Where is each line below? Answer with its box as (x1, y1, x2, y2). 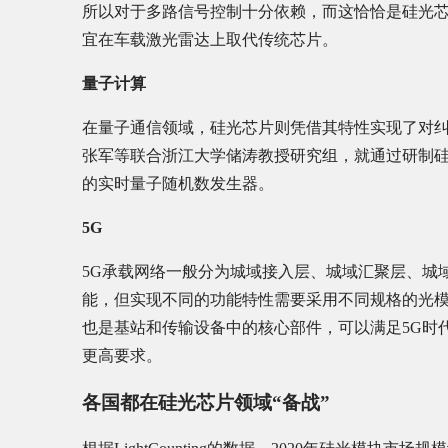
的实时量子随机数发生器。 (82, 174, 274, 192)
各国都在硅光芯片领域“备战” (82, 391, 330, 413)
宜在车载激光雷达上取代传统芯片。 (82, 30, 338, 48)
